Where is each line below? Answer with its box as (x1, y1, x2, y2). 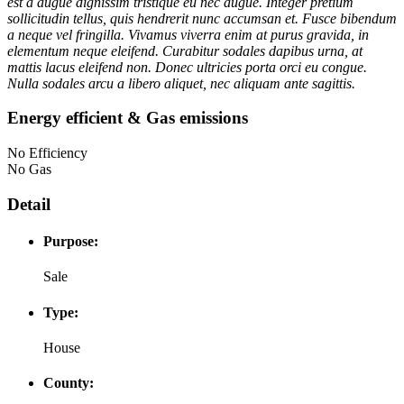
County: (43, 375, 94, 391)
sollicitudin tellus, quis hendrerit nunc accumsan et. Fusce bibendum (7, 10, 397, 26)
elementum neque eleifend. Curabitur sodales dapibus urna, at (7, 42, 363, 59)
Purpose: (43, 233, 98, 249)
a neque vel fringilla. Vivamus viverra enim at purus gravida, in (7, 26, 369, 42)
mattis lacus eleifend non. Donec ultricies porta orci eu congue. (7, 59, 367, 75)
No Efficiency (7, 144, 87, 161)
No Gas (7, 161, 51, 177)
